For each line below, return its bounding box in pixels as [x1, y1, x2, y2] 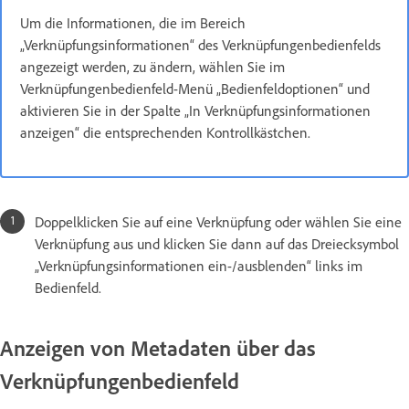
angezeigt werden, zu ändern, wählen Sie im [20, 58, 285, 77]
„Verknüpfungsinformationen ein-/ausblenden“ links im [35, 257, 362, 276]
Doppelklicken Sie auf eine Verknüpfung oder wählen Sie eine [35, 213, 402, 232]
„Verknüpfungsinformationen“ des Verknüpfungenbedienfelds [20, 36, 381, 55]
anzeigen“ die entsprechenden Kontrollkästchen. [20, 123, 310, 142]
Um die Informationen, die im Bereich [20, 14, 246, 33]
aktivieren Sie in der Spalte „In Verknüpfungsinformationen [20, 101, 371, 121]
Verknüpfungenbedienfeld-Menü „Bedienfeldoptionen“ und [20, 79, 370, 99]
